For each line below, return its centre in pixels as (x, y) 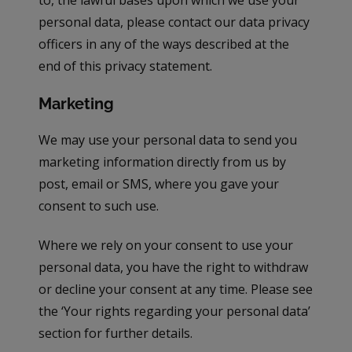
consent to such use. (99, 206)
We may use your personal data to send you (168, 140)
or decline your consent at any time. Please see (176, 290)
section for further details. (116, 334)
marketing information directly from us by (163, 162)
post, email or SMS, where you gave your (159, 184)
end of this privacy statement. (126, 66)
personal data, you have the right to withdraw (174, 268)
